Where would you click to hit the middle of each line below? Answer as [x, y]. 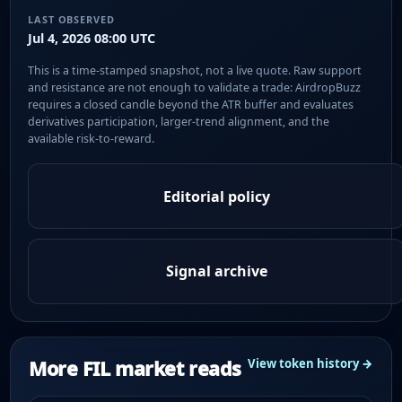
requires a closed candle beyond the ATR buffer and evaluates [191, 104]
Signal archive [216, 271]
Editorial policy [216, 196]
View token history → [310, 363]
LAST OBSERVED [71, 19]
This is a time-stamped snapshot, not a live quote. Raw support [195, 70]
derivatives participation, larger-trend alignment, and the [179, 121]
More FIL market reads [135, 368]
